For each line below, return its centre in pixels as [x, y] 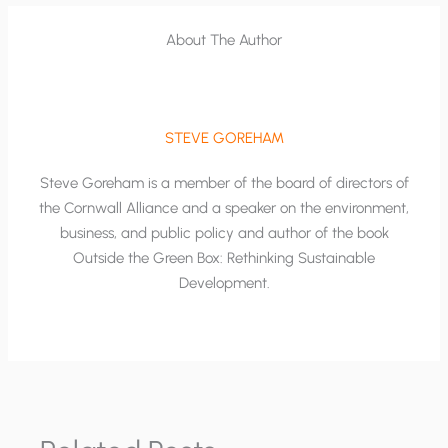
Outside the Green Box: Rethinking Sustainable [224, 257]
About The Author [224, 40]
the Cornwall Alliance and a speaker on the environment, [224, 207]
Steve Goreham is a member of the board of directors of [224, 182]
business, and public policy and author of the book [224, 232]
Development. [224, 282]
